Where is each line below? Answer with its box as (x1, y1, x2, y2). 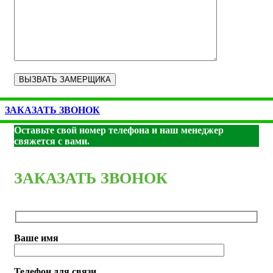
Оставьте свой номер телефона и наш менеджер (14, 124, 224, 135)
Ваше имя (14, 232, 58, 243)
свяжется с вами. (14, 135, 90, 146)
